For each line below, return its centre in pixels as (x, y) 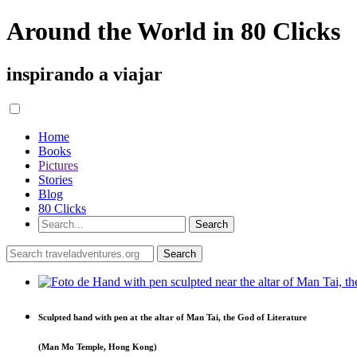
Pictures (58, 165)
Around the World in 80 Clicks (173, 31)
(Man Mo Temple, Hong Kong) (98, 346)
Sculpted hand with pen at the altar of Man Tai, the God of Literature (173, 317)
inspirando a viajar (84, 74)
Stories (55, 179)
